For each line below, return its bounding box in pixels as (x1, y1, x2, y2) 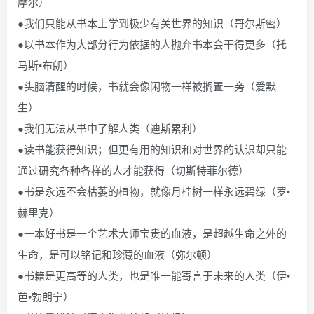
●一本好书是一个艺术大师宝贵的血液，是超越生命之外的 (18, 226, 287, 240)
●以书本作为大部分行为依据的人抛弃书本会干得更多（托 (18, 36, 287, 51)
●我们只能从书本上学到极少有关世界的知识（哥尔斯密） (18, 15, 287, 30)
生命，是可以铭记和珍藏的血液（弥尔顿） (18, 247, 217, 261)
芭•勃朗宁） (18, 289, 74, 303)
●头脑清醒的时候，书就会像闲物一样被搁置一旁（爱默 (18, 78, 276, 93)
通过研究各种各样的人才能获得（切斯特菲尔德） (18, 163, 249, 177)
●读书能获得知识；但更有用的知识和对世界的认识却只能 (18, 142, 287, 156)
